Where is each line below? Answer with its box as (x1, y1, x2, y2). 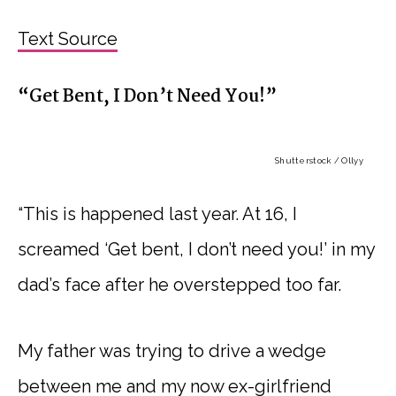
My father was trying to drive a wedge (18, 340, 326, 362)
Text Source (18, 28, 118, 50)
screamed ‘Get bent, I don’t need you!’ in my (18, 239, 375, 260)
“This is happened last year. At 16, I (18, 203, 297, 225)
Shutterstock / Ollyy (274, 156, 363, 165)
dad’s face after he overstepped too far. (18, 274, 341, 295)
